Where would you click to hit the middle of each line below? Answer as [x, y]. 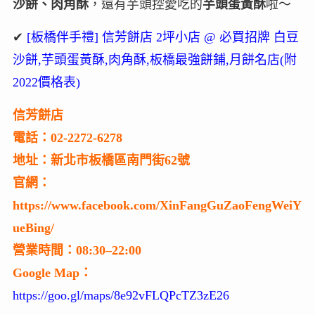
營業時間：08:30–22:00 [77, 250]
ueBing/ [33, 227]
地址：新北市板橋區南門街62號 [101, 160]
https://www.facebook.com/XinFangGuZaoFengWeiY [157, 205]
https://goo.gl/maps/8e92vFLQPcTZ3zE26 [121, 295]
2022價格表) [46, 82]
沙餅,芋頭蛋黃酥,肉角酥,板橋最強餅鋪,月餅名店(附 [154, 59]
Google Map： [52, 272]
